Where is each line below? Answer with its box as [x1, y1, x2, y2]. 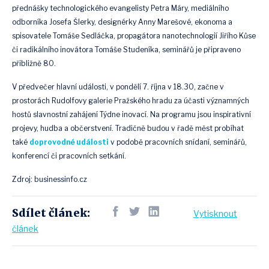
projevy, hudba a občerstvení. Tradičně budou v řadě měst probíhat [12, 124, 244, 133]
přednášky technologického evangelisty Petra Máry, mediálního [12, 4, 229, 13]
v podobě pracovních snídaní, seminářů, [109, 138, 247, 147]
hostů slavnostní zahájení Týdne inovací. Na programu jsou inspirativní [12, 110, 251, 119]
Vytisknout [193, 208, 237, 219]
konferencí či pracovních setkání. [12, 151, 128, 160]
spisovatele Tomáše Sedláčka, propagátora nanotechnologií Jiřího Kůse [12, 31, 256, 40]
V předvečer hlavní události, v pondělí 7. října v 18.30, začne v [12, 82, 224, 91]
